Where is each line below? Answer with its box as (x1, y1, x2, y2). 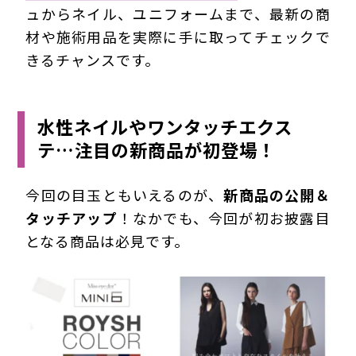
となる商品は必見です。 (25, 230, 190, 252)
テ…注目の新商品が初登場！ (37, 137, 277, 163)
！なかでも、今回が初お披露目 (117, 207, 331, 229)
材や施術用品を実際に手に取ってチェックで (25, 25, 331, 47)
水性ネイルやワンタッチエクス (37, 114, 293, 140)
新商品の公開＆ (223, 184, 331, 206)
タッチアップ (25, 207, 118, 229)
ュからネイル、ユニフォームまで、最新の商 (25, 2, 331, 24)
